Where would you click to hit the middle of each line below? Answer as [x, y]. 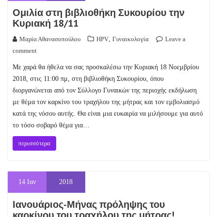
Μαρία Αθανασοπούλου [50, 39]
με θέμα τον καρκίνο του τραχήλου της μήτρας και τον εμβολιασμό [106, 102]
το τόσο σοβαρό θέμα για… [51, 125]
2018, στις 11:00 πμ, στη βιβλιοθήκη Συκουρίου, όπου [88, 79]
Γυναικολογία [131, 39]
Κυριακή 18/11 [46, 23]
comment [25, 51]
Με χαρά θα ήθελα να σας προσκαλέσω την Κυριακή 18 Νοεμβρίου [106, 67]
